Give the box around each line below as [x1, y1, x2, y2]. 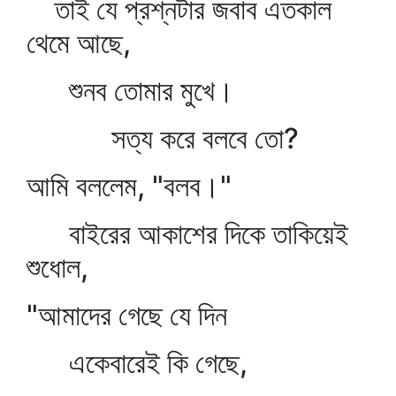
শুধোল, [27, 250, 88, 285]
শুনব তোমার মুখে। [27, 73, 234, 108]
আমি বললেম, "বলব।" [27, 169, 232, 203]
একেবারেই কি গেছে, [27, 346, 247, 380]
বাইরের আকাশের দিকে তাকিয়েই [27, 217, 348, 251]
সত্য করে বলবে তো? [27, 121, 299, 156]
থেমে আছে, [27, 26, 131, 60]
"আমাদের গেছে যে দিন [27, 298, 227, 332]
